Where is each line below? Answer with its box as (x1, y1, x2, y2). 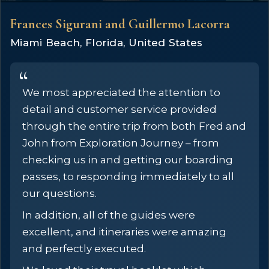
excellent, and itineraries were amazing (22, 226, 226, 238)
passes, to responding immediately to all (22, 171, 234, 183)
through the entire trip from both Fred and (22, 120, 246, 132)
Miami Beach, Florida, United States (10, 37, 203, 49)
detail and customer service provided (22, 103, 217, 115)
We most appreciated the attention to (22, 86, 220, 98)
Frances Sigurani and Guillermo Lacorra (10, 16, 230, 32)
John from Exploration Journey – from (22, 137, 219, 149)
